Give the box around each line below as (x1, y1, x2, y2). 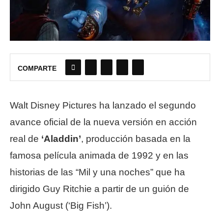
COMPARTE (18, 64, 56, 73)
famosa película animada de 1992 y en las (10, 150, 189, 161)
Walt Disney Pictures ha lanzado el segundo (10, 100, 196, 111)
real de (10, 134, 41, 144)
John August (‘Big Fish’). (10, 200, 112, 211)
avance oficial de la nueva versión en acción (10, 117, 197, 128)
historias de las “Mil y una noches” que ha (10, 167, 185, 178)
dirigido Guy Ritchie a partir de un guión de (10, 184, 189, 194)
